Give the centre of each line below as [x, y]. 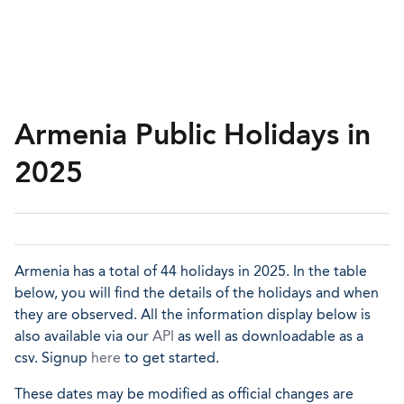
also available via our [83, 336]
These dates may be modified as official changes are [184, 394]
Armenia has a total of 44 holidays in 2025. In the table [191, 271]
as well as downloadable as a [269, 336]
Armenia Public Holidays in [193, 134]
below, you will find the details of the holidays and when [197, 293]
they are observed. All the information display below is [193, 314]
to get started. [170, 358]
